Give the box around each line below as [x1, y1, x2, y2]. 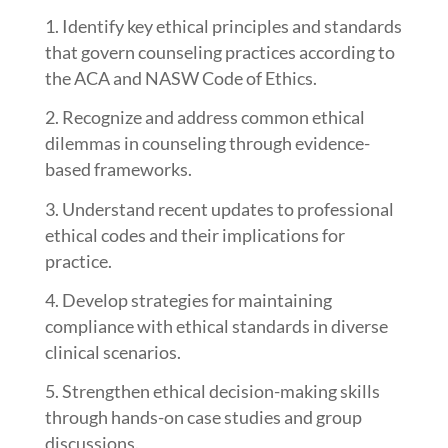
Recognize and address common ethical [61, 106, 365, 129]
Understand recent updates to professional [61, 197, 394, 220]
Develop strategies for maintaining [61, 288, 332, 311]
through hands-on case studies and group [44, 406, 362, 429]
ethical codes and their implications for [44, 223, 345, 246]
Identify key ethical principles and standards [61, 15, 402, 38]
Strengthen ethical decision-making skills [61, 380, 380, 403]
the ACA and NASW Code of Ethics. [44, 67, 317, 90]
